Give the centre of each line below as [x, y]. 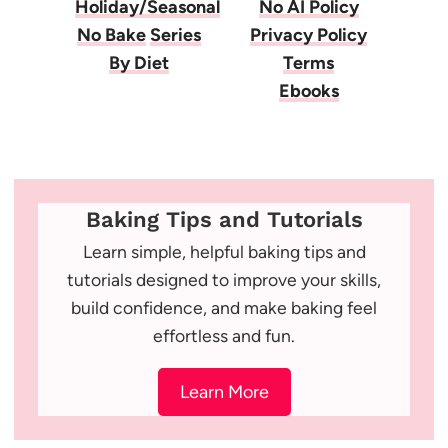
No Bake [112, 34]
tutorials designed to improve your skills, [224, 280]
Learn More [224, 391]
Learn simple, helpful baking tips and [224, 252]
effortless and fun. [224, 336]
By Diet [139, 62]
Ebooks [308, 90]
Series [176, 34]
